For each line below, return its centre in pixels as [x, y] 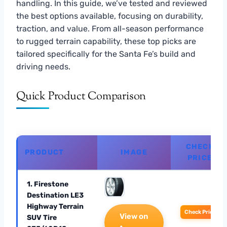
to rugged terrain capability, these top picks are [106, 41]
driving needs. [43, 66]
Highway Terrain [55, 206]
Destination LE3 [55, 195]
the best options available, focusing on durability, [110, 16]
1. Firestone [48, 184]
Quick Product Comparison [81, 97]
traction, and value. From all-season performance [110, 28]
